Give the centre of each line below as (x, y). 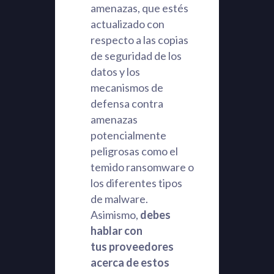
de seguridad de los (136, 56)
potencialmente (128, 135)
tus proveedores (132, 246)
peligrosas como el (134, 151)
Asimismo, (114, 215)
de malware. (119, 199)
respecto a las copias (139, 40)
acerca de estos (130, 262)
